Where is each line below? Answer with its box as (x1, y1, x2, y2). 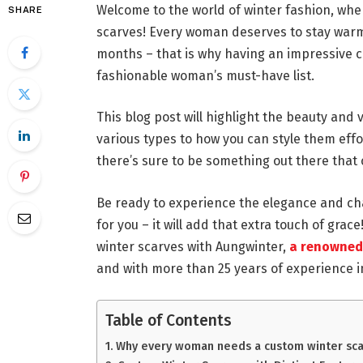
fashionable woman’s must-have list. (96, 67, 314, 83)
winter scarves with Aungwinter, (96, 239, 289, 254)
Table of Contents (105, 310, 232, 330)
